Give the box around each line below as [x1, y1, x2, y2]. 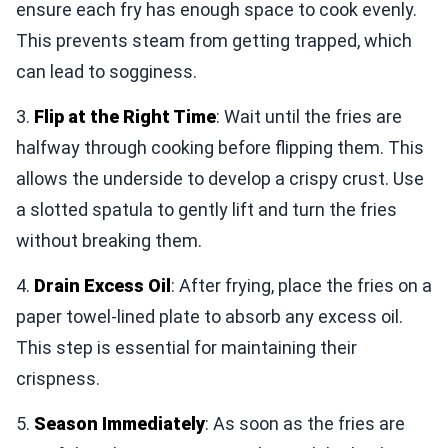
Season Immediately [34, 412, 205, 434]
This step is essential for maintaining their [16, 336, 357, 358]
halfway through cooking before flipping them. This [16, 136, 424, 158]
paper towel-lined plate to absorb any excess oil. [16, 305, 403, 327]
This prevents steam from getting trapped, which [16, 29, 412, 51]
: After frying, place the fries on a [171, 274, 432, 296]
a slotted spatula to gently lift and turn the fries [16, 198, 397, 220]
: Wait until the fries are [216, 105, 402, 127]
